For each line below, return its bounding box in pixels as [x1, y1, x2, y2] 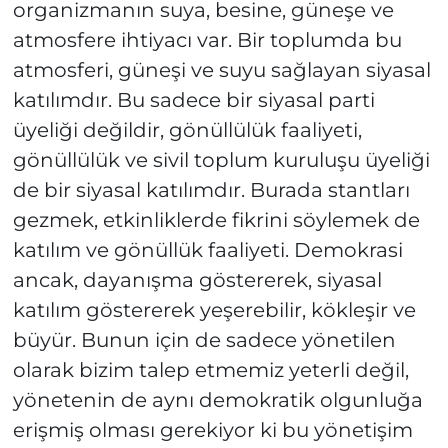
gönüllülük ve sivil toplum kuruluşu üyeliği [12, 147, 430, 172]
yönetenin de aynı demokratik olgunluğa [12, 387, 423, 412]
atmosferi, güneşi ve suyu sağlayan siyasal [12, 57, 431, 82]
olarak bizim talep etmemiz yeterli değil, [12, 357, 409, 382]
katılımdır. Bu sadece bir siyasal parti [12, 87, 375, 112]
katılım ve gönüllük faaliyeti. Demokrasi [12, 237, 403, 262]
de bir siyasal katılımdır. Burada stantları [12, 177, 410, 202]
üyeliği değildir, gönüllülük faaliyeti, [12, 117, 362, 142]
